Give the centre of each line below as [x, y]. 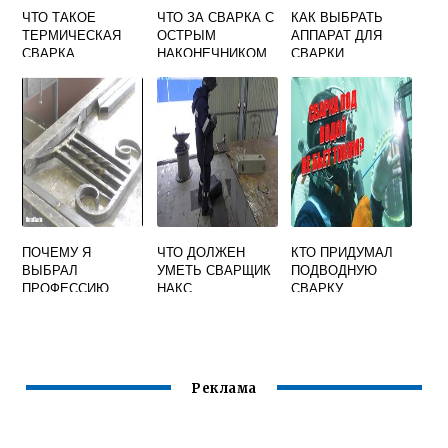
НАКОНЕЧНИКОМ [211, 53]
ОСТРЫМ [186, 35]
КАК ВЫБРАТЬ [337, 17]
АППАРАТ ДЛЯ [337, 35]
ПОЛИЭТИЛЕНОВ [346, 71]
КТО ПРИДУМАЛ [342, 252]
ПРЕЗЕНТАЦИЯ [71, 324]
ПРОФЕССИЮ [66, 288]
